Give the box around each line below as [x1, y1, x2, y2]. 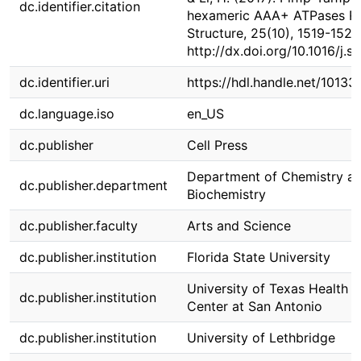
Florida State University [187, 249, 330, 265]
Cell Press [187, 137, 247, 153]
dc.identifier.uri [19, 74, 110, 90]
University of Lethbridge [187, 330, 335, 346]
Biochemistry [187, 186, 266, 202]
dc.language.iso [19, 106, 114, 122]
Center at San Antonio [187, 298, 322, 314]
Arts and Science [187, 218, 291, 234]
